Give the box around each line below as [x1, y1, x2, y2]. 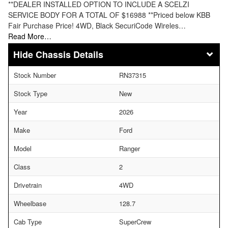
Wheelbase [14, 198, 46, 208]
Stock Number [14, 70, 56, 80]
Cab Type [14, 216, 42, 226]
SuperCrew [119, 216, 151, 226]
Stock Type [14, 88, 47, 98]
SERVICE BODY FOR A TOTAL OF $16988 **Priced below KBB [8, 9, 210, 20]
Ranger [119, 143, 140, 153]
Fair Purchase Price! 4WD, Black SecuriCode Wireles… [8, 20, 186, 31]
